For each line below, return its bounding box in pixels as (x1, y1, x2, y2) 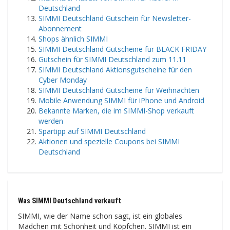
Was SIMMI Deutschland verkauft (18, 197, 121, 205)
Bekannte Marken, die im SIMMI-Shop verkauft (39, 106, 194, 116)
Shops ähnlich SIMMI (39, 34, 108, 44)
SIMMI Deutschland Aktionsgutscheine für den (39, 65, 192, 75)
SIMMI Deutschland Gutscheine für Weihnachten (39, 85, 199, 95)
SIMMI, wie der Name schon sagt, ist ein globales (18, 211, 182, 221)
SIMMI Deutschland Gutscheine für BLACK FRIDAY (39, 44, 206, 54)
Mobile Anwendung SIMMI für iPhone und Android (39, 95, 204, 106)
